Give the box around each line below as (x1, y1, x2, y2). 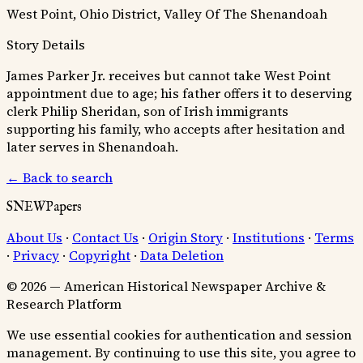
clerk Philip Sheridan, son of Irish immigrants (6, 101, 288, 120)
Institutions (233, 228, 305, 246)
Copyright (69, 246, 130, 264)
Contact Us (72, 228, 139, 246)
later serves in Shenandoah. (6, 137, 178, 156)
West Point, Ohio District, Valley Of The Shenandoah (6, 4, 327, 23)
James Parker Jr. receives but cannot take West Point (6, 66, 331, 84)
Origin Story (148, 228, 223, 246)
